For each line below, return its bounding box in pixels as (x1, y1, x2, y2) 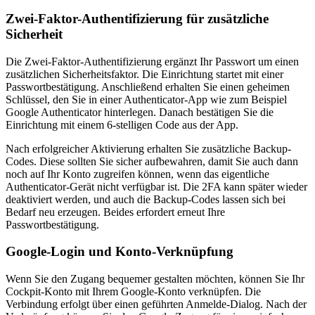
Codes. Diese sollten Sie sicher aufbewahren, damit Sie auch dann (6, 155, 298, 167)
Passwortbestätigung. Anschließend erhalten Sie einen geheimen (6, 80, 290, 93)
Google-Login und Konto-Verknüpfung (6, 244, 233, 259)
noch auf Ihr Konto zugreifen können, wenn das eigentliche (6, 167, 269, 180)
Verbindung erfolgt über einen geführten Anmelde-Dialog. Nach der (6, 297, 307, 310)
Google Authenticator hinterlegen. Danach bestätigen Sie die (6, 105, 274, 118)
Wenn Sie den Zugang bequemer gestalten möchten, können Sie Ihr (6, 272, 304, 285)
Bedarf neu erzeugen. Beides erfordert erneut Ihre (6, 205, 225, 218)
